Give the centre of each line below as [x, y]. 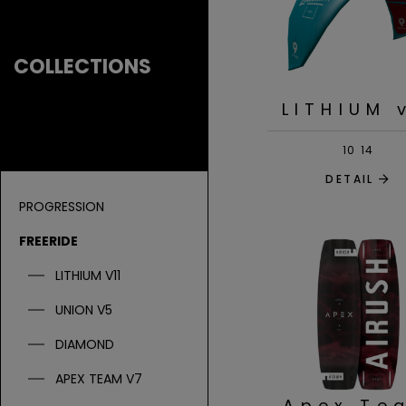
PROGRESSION [62, 207]
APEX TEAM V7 [99, 379]
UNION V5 [84, 310]
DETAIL [350, 179]
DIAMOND [85, 344]
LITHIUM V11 [88, 275]
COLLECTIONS [82, 66]
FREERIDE [48, 241]
